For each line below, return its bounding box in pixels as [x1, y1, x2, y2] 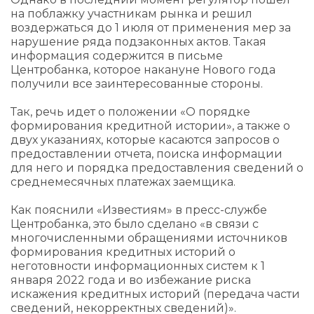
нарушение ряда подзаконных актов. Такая [11, 35, 266, 48]
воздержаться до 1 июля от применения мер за [11, 21, 291, 34]
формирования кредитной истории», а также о [11, 119, 290, 132]
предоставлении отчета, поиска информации [11, 147, 282, 161]
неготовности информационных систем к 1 [11, 259, 265, 273]
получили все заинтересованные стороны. [11, 77, 263, 90]
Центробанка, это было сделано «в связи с [11, 217, 259, 231]
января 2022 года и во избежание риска [11, 273, 251, 287]
